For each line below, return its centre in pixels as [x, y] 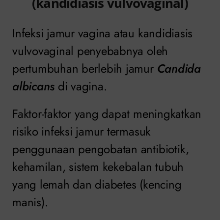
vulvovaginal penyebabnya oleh [90, 51]
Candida [179, 68]
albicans [34, 86]
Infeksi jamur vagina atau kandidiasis [103, 33]
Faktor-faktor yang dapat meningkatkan [107, 113]
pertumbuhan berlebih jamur [85, 68]
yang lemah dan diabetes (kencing [97, 184]
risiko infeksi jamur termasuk [82, 131]
